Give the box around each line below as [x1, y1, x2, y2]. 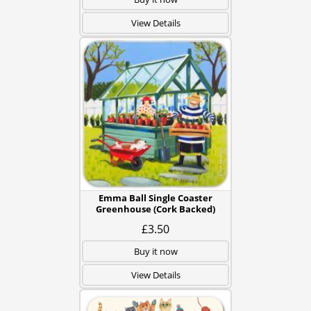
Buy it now [133, 245, 178, 258]
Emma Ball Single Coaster [99, 192, 212, 204]
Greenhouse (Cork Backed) [96, 203, 215, 215]
